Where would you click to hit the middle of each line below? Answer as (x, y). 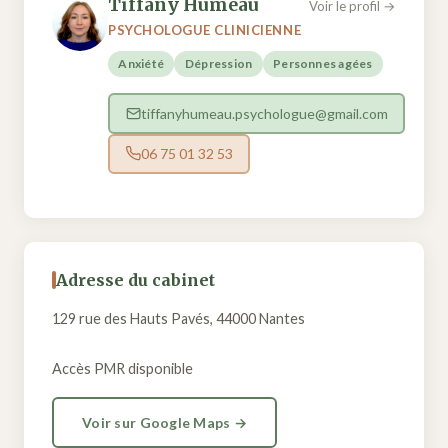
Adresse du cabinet (135, 279)
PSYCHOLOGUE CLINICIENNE (205, 30)
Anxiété (141, 64)
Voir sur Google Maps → (165, 422)
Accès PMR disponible (122, 368)
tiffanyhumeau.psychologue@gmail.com (264, 113)
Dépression (218, 64)
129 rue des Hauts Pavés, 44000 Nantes (178, 318)
